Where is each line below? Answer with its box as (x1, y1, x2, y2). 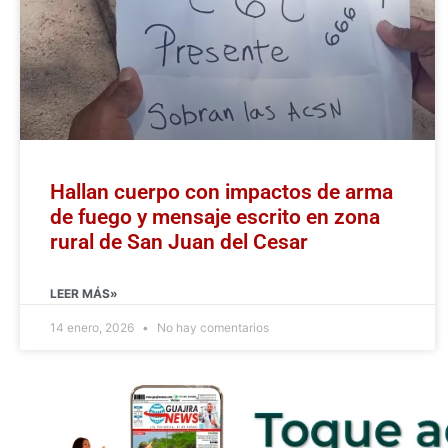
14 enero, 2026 (50, 320, 137, 336)
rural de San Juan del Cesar (50, 230, 308, 255)
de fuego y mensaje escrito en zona (50, 205, 380, 230)
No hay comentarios (154, 320, 269, 336)
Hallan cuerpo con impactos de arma (50, 180, 393, 205)
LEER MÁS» (50, 286, 118, 302)
